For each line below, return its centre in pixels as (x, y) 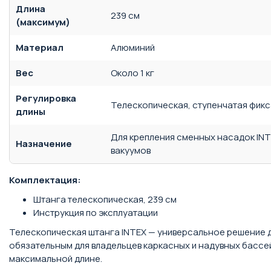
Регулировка (46, 98)
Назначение (44, 144)
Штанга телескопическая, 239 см (105, 199)
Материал (40, 47)
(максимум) (43, 22)
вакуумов (131, 150)
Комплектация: (45, 180)
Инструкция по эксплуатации (96, 213)
